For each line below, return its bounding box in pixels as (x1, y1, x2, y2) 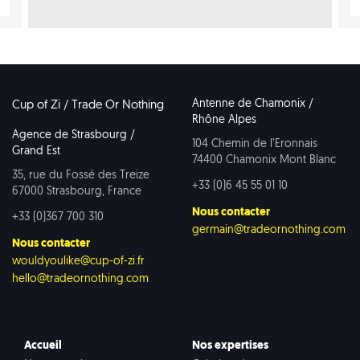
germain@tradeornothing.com (192, 223, 346, 236)
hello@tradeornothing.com (12, 272, 149, 285)
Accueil (24, 339, 62, 352)
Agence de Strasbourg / (12, 129, 135, 141)
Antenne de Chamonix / (192, 97, 313, 110)
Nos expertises (192, 339, 268, 352)
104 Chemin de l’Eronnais (192, 137, 317, 150)
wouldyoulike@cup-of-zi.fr (12, 255, 145, 268)
